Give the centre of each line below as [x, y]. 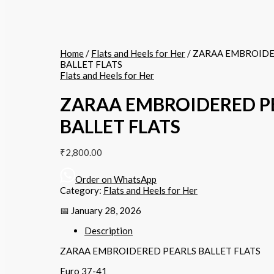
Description [109, 230]
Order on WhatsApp [116, 179]
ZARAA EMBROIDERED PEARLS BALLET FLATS [160, 250]
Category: [82, 190]
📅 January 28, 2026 [101, 210]
